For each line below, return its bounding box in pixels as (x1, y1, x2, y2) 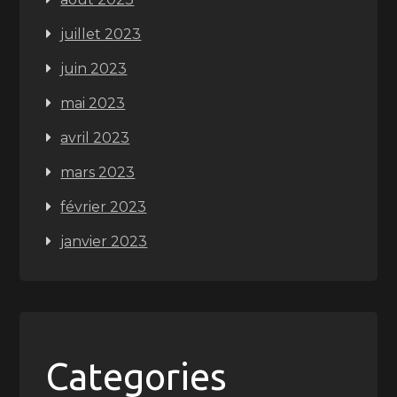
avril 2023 (60, 129, 130, 146)
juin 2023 (60, 60, 128, 77)
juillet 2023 (60, 26, 142, 43)
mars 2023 (60, 164, 136, 181)
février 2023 (60, 198, 147, 215)
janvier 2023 (60, 233, 148, 250)
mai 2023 (60, 95, 126, 112)
